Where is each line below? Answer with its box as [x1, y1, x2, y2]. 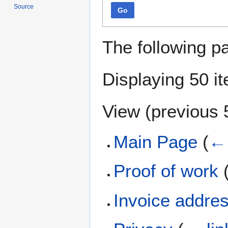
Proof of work [113, 161, 219, 181]
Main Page [113, 131, 198, 152]
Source [14, 3, 34, 11]
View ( [102, 101, 151, 121]
